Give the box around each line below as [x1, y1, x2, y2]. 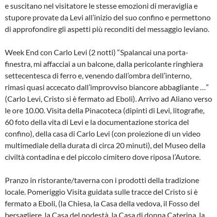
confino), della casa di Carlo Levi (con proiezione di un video [5, 128, 201, 138]
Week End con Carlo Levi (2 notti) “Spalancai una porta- [5, 47, 188, 57]
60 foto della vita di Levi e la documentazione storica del [5, 117, 189, 126]
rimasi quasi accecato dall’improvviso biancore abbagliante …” [5, 82, 209, 92]
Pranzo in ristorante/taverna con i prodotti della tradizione [5, 175, 199, 185]
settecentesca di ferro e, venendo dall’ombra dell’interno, [5, 70, 191, 80]
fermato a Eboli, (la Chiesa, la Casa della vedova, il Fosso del [5, 198, 200, 208]
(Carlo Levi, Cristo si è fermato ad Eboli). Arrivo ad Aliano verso [5, 93, 212, 103]
